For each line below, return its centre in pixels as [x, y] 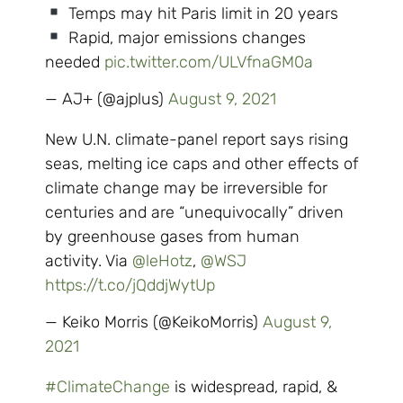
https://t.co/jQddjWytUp [130, 285]
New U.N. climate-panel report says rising [197, 139]
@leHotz [162, 260]
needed [75, 62]
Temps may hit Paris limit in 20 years [201, 13]
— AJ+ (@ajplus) [107, 99]
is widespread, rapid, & [254, 387]
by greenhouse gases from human [172, 236]
